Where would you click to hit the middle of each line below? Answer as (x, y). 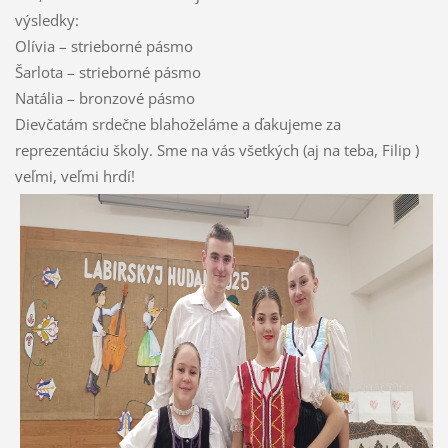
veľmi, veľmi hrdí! (76, 176)
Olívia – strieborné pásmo (103, 46)
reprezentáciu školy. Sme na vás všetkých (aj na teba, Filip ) (216, 150)
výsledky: (46, 20)
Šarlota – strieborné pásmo (107, 72)
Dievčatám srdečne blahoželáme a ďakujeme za (177, 124)
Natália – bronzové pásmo (104, 98)
